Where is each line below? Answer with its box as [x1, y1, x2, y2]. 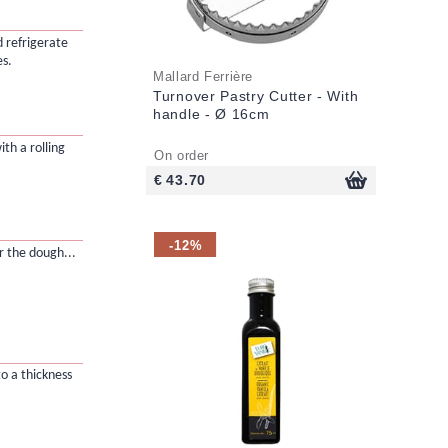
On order [154, 148, 210, 163]
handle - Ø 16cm [153, 105, 270, 122]
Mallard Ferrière [153, 69, 254, 84]
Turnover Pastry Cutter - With [153, 87, 359, 104]
